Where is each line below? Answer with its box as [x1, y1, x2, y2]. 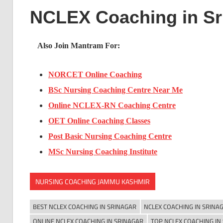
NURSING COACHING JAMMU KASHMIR [35, 175, 150, 188]
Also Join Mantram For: [37, 41, 120, 50]
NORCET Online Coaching [48, 70, 142, 79]
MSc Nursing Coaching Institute [48, 147, 157, 156]
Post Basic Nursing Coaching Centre [48, 132, 172, 141]
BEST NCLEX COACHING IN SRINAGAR [33, 201, 136, 213]
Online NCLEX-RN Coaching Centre [48, 101, 176, 110]
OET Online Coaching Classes [48, 116, 150, 125]
